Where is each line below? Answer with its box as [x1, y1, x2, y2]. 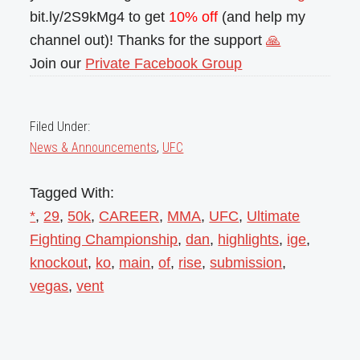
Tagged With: [30, 184, 115, 201]
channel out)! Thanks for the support [30, 31, 267, 48]
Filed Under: [30, 118, 91, 134]
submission [210, 254, 283, 271]
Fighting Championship [30, 231, 178, 247]
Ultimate [247, 207, 301, 224]
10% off [169, 8, 219, 25]
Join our [30, 55, 86, 72]
